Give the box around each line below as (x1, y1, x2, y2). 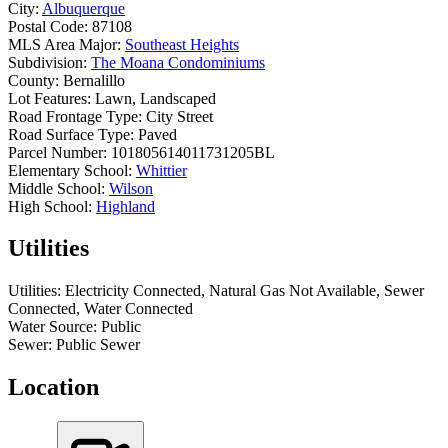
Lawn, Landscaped (95, 89, 216, 107)
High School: (8, 197, 92, 215)
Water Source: (8, 318, 97, 336)
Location (8, 374, 99, 401)
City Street (146, 107, 213, 125)
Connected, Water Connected (8, 300, 193, 318)
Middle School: (8, 179, 105, 197)
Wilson (109, 179, 153, 197)
